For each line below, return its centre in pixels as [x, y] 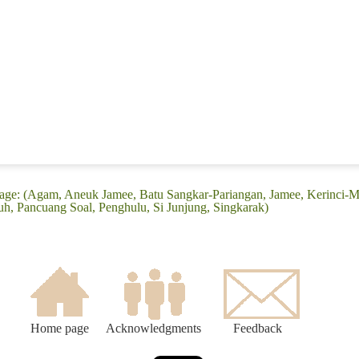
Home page [59, 329]
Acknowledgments [153, 329]
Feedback [258, 329]
